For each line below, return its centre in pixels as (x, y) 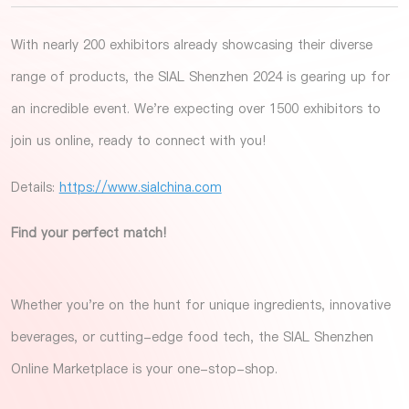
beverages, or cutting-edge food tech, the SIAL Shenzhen (192, 336)
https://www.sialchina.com (140, 187)
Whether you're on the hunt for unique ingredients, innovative (200, 304)
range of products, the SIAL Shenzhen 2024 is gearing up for (200, 76)
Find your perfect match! (88, 232)
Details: (35, 187)
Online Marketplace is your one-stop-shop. (144, 368)
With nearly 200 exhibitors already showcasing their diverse (191, 44)
